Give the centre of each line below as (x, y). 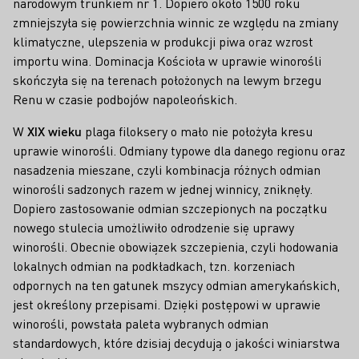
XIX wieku (54, 131)
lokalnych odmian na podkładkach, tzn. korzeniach (154, 266)
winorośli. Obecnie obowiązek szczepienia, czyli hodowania (175, 246)
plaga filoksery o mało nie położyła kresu (197, 131)
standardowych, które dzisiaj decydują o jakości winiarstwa (176, 343)
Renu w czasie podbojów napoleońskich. (125, 99)
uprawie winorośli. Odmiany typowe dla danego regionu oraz (179, 150)
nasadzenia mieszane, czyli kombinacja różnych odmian (167, 169)
